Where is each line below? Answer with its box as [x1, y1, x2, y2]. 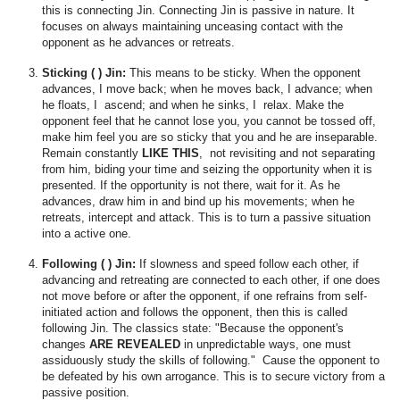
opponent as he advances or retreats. [42, 36, 235, 50]
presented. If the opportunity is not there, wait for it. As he [42, 179, 340, 193]
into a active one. [42, 227, 131, 241]
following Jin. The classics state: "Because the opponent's [42, 321, 344, 336]
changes [42, 337, 89, 352]
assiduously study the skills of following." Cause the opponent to [42, 354, 379, 368]
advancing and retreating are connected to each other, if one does [42, 273, 380, 287]
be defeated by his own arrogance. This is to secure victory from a [42, 370, 385, 384]
